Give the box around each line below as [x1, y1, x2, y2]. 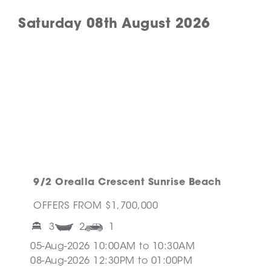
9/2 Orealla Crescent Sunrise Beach [33, 178, 221, 188]
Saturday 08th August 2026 [18, 18, 211, 31]
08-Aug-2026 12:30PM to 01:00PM [30, 256, 192, 267]
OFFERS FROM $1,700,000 [33, 201, 158, 212]
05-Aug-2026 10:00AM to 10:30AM [30, 242, 195, 252]
